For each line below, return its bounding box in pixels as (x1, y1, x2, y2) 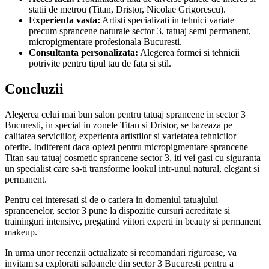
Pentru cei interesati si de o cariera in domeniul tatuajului (5, 195, 218, 205)
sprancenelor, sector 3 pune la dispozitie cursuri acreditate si (5, 205, 230, 216)
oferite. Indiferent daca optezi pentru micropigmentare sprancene (5, 142, 248, 153)
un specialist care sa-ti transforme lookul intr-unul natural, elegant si (5, 163, 259, 174)
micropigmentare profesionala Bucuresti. (29, 37, 182, 47)
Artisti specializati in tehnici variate (100, 15, 234, 26)
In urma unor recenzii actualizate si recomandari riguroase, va (5, 247, 237, 258)
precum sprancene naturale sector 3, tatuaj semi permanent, (29, 26, 251, 37)
